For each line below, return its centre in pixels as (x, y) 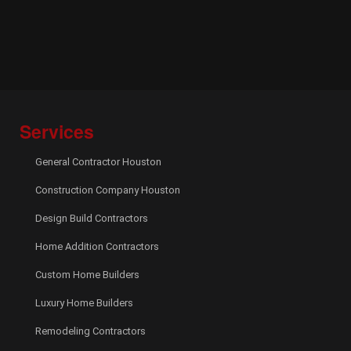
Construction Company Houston (108, 190)
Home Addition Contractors (97, 246)
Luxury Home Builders (84, 303)
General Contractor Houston (98, 162)
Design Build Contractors (92, 218)
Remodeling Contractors (90, 331)
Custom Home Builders (87, 275)
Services (57, 131)
